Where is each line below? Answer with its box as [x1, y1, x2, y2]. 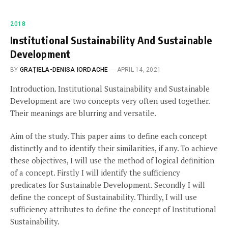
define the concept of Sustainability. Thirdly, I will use [10, 192, 197, 202]
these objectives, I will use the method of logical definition [10, 155, 214, 165]
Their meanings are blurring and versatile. [10, 108, 156, 118]
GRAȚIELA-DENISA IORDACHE [19, 66, 108, 73]
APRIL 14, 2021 [117, 66, 161, 73]
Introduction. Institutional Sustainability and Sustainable [10, 83, 210, 94]
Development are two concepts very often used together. [10, 96, 210, 106]
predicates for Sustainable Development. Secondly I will [10, 180, 205, 190]
